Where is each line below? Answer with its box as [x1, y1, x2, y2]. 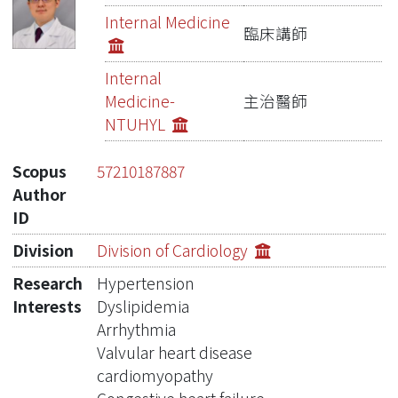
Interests [12, 294, 82, 317]
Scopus [12, 159, 67, 182]
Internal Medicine [105, 10, 231, 33]
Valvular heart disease [97, 340, 252, 363]
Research [12, 271, 83, 294]
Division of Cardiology [97, 238, 251, 261]
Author [12, 182, 66, 205]
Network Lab [150, 82, 247, 105]
